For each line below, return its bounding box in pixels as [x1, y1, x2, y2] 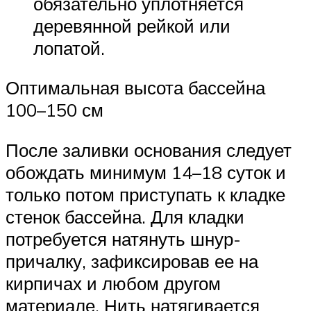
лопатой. [33, 36, 105, 59]
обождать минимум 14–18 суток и [6, 160, 286, 183]
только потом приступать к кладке [6, 183, 285, 205]
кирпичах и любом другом [6, 271, 221, 294]
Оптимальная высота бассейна [6, 76, 265, 99]
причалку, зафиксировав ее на [6, 249, 258, 272]
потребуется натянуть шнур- [6, 227, 241, 250]
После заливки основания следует [6, 138, 292, 161]
